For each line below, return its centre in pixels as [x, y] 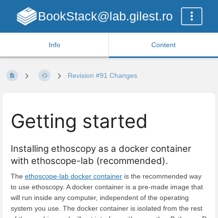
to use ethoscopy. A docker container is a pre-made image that [107, 187]
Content [163, 45]
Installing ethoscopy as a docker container [101, 148]
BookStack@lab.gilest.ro [105, 16]
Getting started [79, 121]
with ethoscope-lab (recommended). [89, 161]
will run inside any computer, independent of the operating [100, 197]
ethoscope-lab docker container [73, 176]
